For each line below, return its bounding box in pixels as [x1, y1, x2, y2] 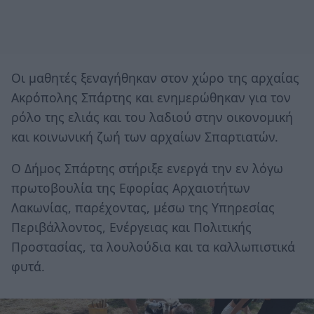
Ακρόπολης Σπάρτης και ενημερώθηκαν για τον [11, 88, 291, 106]
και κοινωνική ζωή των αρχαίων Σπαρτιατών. [11, 128, 278, 145]
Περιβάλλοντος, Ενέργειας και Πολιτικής [11, 219, 252, 236]
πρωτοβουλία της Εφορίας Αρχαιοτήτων [11, 179, 250, 197]
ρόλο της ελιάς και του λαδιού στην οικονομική [11, 108, 293, 125]
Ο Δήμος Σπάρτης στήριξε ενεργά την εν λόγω [11, 160, 283, 177]
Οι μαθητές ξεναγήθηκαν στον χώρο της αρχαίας [11, 69, 299, 86]
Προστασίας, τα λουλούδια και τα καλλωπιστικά [11, 238, 295, 256]
